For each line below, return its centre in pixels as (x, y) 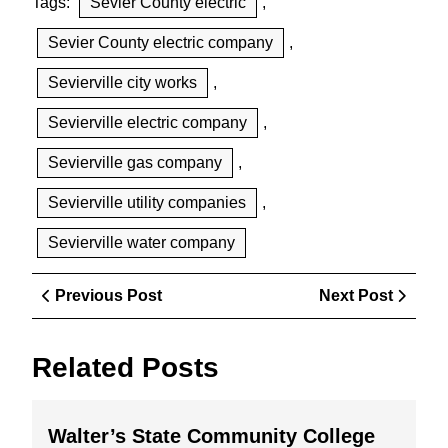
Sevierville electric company (147, 122)
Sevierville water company (141, 242)
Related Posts (125, 367)
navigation (93, 317)
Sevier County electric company (160, 42)
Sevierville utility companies (147, 202)
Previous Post (108, 295)
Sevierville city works (122, 82)
